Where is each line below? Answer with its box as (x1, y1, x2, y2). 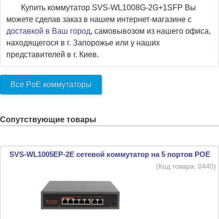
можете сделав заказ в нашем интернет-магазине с (6, 15, 192, 23)
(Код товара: (156, 162, 198, 170)
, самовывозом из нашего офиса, (90, 27, 211, 35)
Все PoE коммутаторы (10, 80, 91, 88)
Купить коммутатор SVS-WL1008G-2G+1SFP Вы (21, 3, 196, 12)
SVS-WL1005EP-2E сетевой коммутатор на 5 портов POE (9, 150, 210, 158)
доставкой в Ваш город (6, 27, 90, 35)
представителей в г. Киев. (6, 50, 99, 59)
